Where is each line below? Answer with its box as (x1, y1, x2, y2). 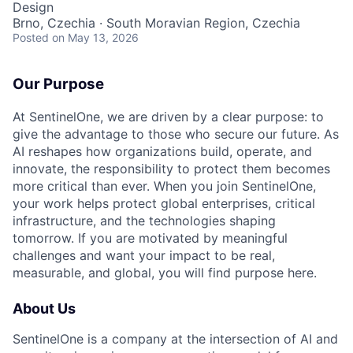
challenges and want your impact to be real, (13, 247, 275, 263)
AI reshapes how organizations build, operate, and (13, 143, 312, 159)
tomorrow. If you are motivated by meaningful (13, 229, 288, 246)
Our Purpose (13, 75, 104, 93)
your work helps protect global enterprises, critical (13, 195, 315, 211)
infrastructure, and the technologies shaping (13, 212, 276, 229)
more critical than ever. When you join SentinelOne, (13, 177, 316, 194)
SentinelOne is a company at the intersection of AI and (13, 330, 338, 347)
